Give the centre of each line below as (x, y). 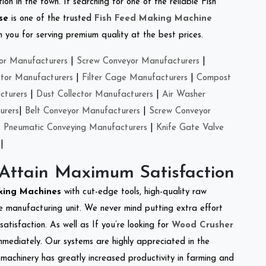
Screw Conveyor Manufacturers (138, 61)
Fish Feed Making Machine (153, 18)
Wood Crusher (202, 225)
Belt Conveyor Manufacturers (83, 111)
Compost (214, 78)
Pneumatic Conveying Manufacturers (75, 128)
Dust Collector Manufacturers (95, 94)
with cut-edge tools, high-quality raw (135, 192)
